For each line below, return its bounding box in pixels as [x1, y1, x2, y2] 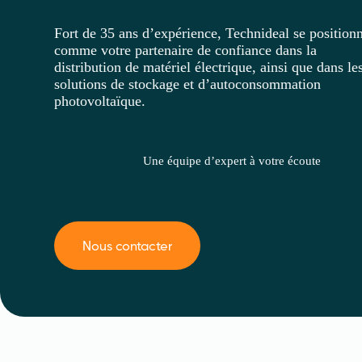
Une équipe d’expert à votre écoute [143, 154, 322, 168]
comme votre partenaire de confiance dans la [54, 41, 318, 58]
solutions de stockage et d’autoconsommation [54, 75, 322, 92]
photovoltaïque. [54, 92, 146, 109]
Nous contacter [82, 237, 173, 254]
